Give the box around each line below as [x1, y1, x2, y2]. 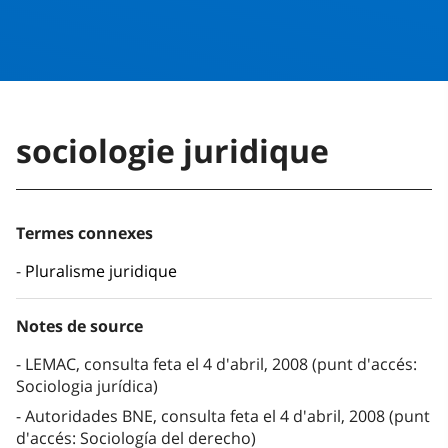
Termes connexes [16, 222, 153, 245]
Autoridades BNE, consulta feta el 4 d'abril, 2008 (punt [25, 405, 430, 428]
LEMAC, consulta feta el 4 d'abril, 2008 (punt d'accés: [25, 353, 417, 376]
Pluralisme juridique [25, 260, 177, 283]
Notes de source [16, 315, 143, 338]
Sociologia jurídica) [16, 375, 158, 398]
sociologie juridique [16, 129, 329, 173]
